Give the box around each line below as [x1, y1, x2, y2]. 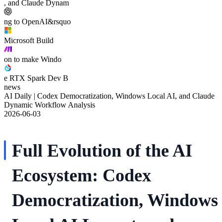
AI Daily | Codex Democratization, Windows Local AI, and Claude [4, 91, 215, 100]
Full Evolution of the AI [12, 140, 192, 161]
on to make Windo [4, 55, 61, 63]
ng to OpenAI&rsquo [4, 17, 71, 26]
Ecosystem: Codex [12, 165, 151, 185]
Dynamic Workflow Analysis [4, 100, 95, 109]
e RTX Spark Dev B [4, 73, 68, 82]
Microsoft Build [4, 36, 54, 45]
